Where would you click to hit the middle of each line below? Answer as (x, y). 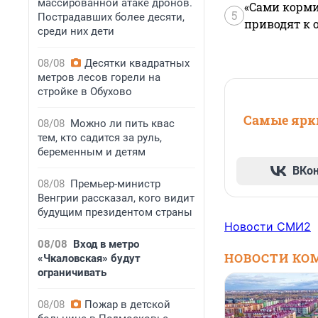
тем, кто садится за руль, (100, 138)
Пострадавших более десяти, (111, 17)
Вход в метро (106, 244)
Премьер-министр (115, 184)
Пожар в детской (127, 305)
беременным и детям (92, 152)
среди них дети (76, 31)
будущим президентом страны (115, 212)
